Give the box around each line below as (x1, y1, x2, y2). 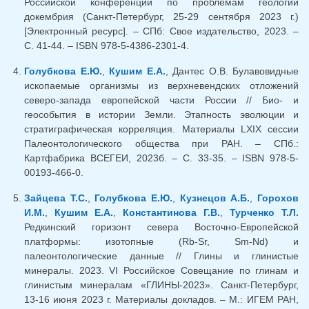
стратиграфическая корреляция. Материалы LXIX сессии (24, 123, 299, 135)
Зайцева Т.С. (24, 192, 88, 204)
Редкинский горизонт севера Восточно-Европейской (24, 221, 299, 233)
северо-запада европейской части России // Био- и (24, 94, 299, 106)
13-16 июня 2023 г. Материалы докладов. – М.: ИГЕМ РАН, (24, 294, 299, 306)
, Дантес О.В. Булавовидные (165, 66, 299, 77)
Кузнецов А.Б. (179, 192, 250, 204)
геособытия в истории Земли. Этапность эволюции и (24, 109, 299, 121)
